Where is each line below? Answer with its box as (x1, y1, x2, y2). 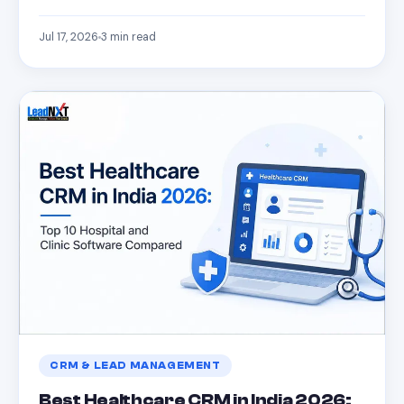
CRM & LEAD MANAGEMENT (50, 360, 221, 372)
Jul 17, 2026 (39, 29, 98, 44)
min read (107, 29, 156, 44)
